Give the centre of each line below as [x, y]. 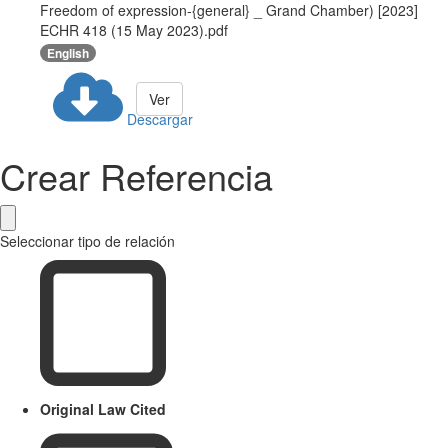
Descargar [160, 118]
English [68, 52]
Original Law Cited [103, 408]
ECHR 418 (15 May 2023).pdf [134, 30]
